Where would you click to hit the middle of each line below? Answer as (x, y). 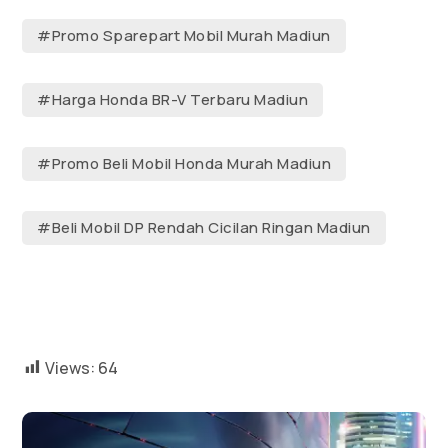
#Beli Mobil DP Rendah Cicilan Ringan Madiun (204, 228)
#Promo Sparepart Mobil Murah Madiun (184, 36)
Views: (70, 367)
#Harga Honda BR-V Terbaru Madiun (173, 100)
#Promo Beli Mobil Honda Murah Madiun (184, 164)
